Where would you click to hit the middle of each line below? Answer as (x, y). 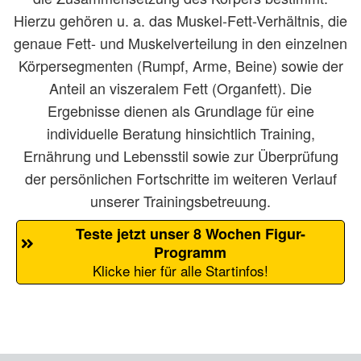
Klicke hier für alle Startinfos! (180, 271)
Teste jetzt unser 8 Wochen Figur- (191, 232)
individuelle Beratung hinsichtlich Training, (180, 133)
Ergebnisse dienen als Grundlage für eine (180, 110)
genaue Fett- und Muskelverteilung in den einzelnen (180, 42)
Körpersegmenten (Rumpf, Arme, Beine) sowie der (180, 65)
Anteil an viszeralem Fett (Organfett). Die (180, 87)
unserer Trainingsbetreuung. (180, 200)
